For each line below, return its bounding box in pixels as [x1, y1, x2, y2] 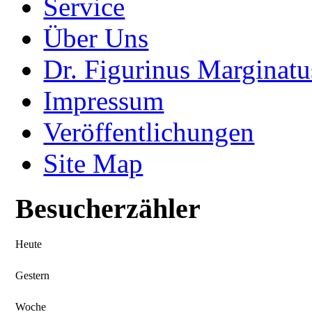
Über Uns [43, 23, 149, 54]
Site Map [43, 148, 143, 179]
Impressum [43, 86, 164, 116]
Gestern [15, 269, 50, 281]
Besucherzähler [15, 192, 201, 224]
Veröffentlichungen [43, 117, 255, 148]
